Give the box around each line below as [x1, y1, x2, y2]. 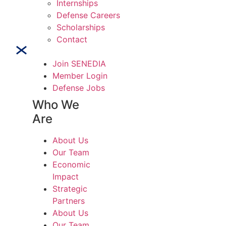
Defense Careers [56, 10, 120, 21]
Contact [56, 34, 87, 45]
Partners [52, 196, 85, 206]
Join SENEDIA [52, 59, 106, 69]
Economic [52, 159, 90, 170]
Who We [32, 97, 79, 112]
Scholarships [56, 22, 105, 33]
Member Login [52, 71, 107, 81]
